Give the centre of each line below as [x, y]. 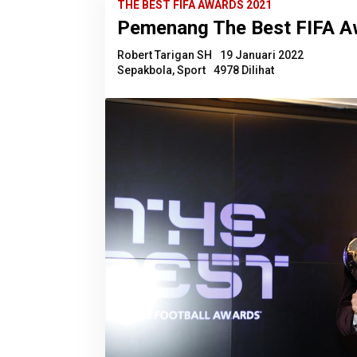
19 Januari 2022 [262, 55]
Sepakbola [145, 70]
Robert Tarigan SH [165, 55]
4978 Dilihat [244, 70]
